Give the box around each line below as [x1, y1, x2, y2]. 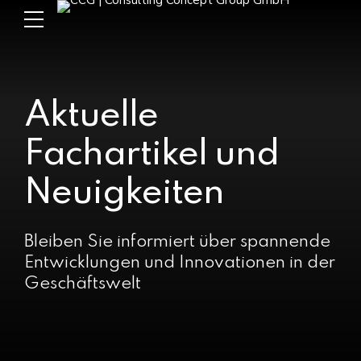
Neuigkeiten [24, 176, 224, 211]
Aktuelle [24, 98, 158, 134]
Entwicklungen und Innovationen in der [24, 254, 335, 272]
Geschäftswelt [24, 275, 141, 293]
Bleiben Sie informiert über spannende [24, 233, 330, 251]
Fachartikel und [24, 137, 279, 172]
